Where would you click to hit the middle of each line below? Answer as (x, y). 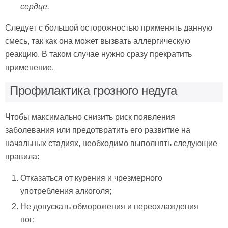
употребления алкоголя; (66, 191)
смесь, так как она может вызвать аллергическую (98, 41)
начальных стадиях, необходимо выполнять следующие (111, 143)
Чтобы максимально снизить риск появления (90, 117)
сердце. (35, 6)
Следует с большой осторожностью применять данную (109, 27)
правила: (22, 156)
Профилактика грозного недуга (93, 90)
